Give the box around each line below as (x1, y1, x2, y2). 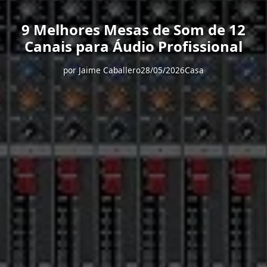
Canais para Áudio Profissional (24, 36, 243, 56)
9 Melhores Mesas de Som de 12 (21, 20, 246, 39)
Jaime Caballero (79, 64, 141, 76)
